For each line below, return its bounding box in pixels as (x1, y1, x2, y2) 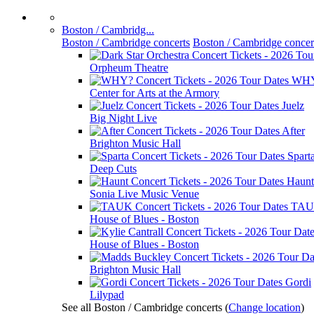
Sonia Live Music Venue (90, 188, 199, 200)
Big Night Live (90, 112, 157, 124)
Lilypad (90, 289, 124, 301)
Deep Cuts (90, 163, 137, 175)
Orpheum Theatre (90, 62, 168, 74)
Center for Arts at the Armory (90, 87, 219, 99)
